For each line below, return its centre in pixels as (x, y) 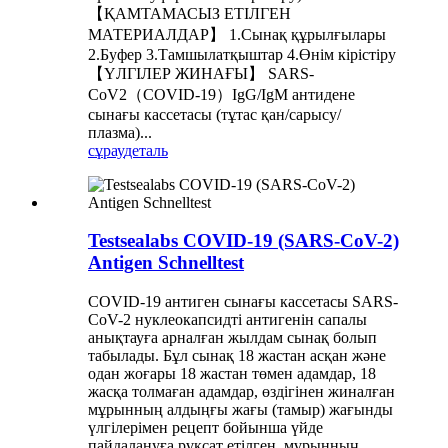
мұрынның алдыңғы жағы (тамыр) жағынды (240, 410)
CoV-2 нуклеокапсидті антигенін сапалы (227, 320)
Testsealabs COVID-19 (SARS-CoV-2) (243, 241)
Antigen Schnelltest (166, 263)
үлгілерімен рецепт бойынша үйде (205, 428)
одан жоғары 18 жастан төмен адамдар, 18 (232, 374)
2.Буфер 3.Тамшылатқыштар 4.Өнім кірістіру (242, 54)
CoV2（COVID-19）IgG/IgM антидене (221, 94)
